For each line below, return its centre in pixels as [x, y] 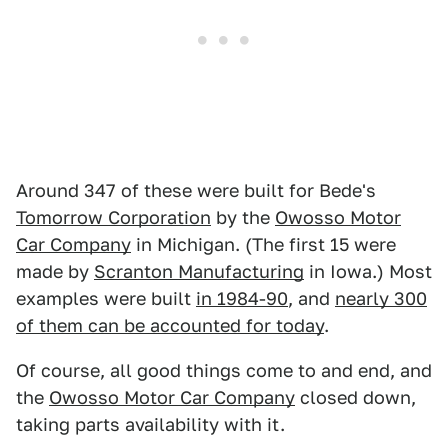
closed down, [355, 398]
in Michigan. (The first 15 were [263, 245]
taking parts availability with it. [150, 425]
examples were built [106, 299]
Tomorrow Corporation [113, 218]
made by [55, 272]
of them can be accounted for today [170, 326]
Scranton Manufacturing [199, 272]
